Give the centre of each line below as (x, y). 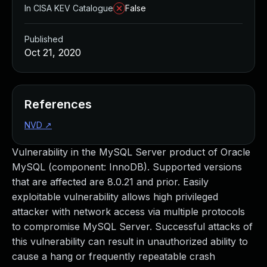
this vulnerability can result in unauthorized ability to (130, 241)
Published (44, 39)
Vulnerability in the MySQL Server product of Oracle (131, 152)
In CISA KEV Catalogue (69, 8)
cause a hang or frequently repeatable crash (114, 256)
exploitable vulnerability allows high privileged (115, 197)
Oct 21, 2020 (53, 52)
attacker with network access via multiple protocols (128, 212)
